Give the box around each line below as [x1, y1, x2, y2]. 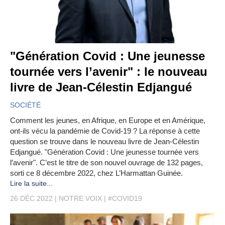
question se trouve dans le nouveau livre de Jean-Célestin [10, 137, 199, 146]
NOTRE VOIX [59, 194, 102, 203]
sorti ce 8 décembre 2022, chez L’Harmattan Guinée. [10, 169, 183, 178]
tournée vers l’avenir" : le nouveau [10, 65, 207, 79]
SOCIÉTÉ [10, 101, 41, 109]
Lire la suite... [10, 179, 53, 188]
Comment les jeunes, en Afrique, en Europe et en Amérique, [10, 116, 205, 125]
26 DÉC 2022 [10, 194, 53, 203]
